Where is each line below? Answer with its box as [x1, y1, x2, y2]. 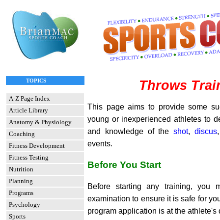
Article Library [9, 107, 48, 114]
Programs [9, 189, 33, 196]
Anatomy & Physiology [9, 118, 72, 126]
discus [194, 127, 217, 136]
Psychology [9, 201, 40, 208]
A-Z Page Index [9, 95, 50, 102]
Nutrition [9, 165, 33, 173]
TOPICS [8, 78, 46, 83]
